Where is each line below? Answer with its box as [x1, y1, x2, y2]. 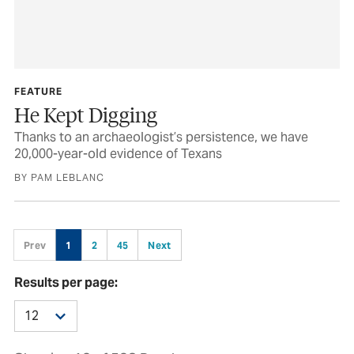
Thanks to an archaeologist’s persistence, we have [14, 129, 308, 146]
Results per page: [14, 274, 118, 292]
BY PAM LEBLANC [14, 171, 104, 184]
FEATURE [14, 85, 62, 98]
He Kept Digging [14, 101, 157, 128]
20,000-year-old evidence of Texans [14, 145, 222, 163]
